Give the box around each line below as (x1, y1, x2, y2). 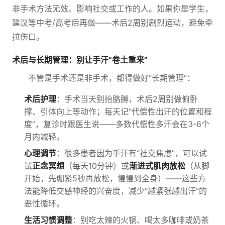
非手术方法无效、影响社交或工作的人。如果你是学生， (12, 4, 213, 14)
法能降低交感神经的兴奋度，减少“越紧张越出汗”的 (24, 186, 207, 196)
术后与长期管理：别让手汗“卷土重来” (12, 55, 148, 65)
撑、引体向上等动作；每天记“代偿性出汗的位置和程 (24, 106, 212, 117)
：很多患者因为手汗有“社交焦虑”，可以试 (56, 148, 207, 158)
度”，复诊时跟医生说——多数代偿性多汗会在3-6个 (24, 119, 209, 129)
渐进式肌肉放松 (129, 161, 185, 171)
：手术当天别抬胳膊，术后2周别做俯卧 (56, 94, 198, 104)
